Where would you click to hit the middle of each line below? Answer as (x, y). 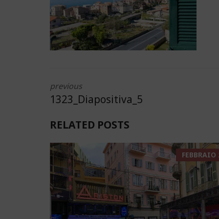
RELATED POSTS (90, 125)
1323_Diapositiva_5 (96, 99)
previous (66, 86)
